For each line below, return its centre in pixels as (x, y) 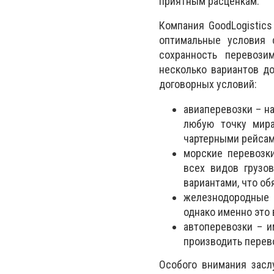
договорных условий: (208, 84)
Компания (184, 26)
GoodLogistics (241, 26)
